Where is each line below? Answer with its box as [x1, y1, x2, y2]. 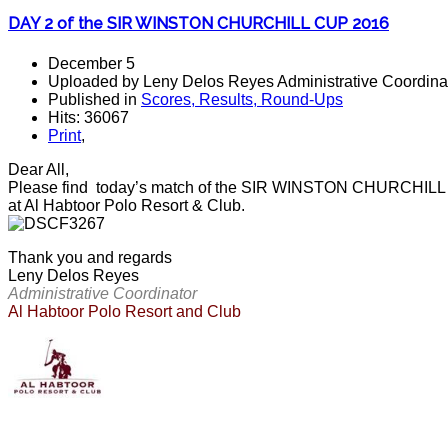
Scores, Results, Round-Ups [141, 90, 343, 108]
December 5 [48, 54, 135, 72]
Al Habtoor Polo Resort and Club [8, 302, 245, 320]
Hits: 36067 [48, 108, 129, 126]
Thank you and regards [8, 248, 172, 266]
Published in [48, 90, 141, 108]
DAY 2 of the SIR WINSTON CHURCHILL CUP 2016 [8, 14, 389, 34]
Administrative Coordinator [8, 284, 197, 302]
